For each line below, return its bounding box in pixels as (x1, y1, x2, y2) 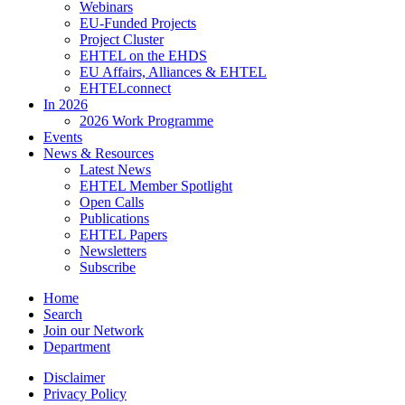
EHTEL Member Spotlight (80, 178, 232, 194)
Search (43, 306, 82, 323)
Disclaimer (43, 370, 105, 386)
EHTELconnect (80, 80, 171, 97)
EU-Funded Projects (80, 15, 196, 32)
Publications (80, 211, 149, 227)
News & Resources (43, 146, 154, 162)
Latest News (80, 162, 151, 178)
